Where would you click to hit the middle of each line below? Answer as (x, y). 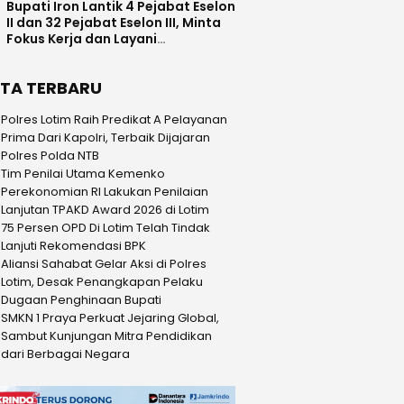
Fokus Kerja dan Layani (82, 39)
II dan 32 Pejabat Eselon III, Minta (114, 23)
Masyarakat (47, 55)
